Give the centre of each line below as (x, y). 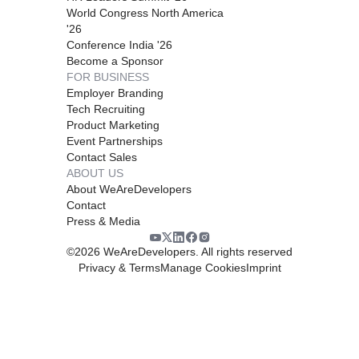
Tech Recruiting (106, 109)
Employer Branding (115, 93)
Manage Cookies (203, 267)
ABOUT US (95, 173)
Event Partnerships (115, 141)
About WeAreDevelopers (129, 189)
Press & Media (103, 221)
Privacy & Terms (119, 267)
